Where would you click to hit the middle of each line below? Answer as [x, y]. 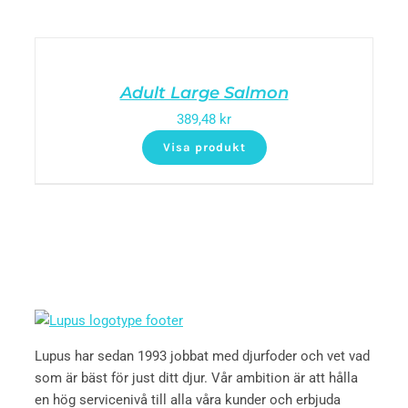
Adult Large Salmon [204, 93]
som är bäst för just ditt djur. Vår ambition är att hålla [196, 378]
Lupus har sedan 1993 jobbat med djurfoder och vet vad [202, 356]
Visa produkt [204, 147]
